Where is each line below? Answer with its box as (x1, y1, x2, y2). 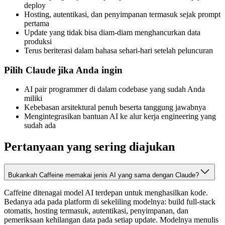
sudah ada (24, 121, 56, 130)
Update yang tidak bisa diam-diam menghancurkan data (24, 28, 200, 37)
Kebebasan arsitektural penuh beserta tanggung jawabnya (24, 103, 206, 112)
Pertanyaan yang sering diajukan (4, 140, 175, 154)
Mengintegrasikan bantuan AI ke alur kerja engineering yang (24, 112, 216, 121)
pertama (24, 19, 49, 28)
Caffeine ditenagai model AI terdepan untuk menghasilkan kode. (4, 188, 208, 197)
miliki (24, 94, 42, 103)
